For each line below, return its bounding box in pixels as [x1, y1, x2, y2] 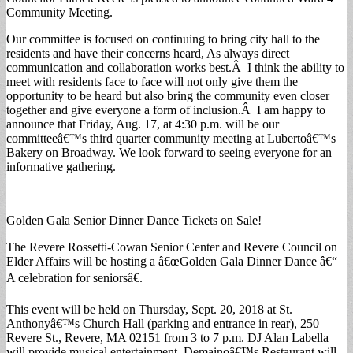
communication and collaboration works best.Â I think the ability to [6, 60, 344, 74]
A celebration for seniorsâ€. [6, 270, 143, 284]
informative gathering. [6, 159, 116, 173]
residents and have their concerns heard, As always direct [6, 46, 289, 60]
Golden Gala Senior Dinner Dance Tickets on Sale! [6, 213, 262, 227]
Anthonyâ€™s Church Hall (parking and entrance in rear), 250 [6, 316, 319, 330]
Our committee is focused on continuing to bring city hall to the [6, 32, 320, 46]
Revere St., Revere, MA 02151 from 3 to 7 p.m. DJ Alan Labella [6, 330, 329, 344]
